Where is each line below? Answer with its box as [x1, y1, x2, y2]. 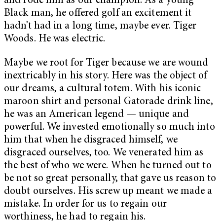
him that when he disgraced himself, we [4, 135, 178, 146]
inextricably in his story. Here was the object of [4, 71, 207, 82]
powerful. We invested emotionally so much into [4, 122, 215, 133]
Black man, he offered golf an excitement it [4, 8, 192, 19]
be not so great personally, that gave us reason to [4, 174, 217, 184]
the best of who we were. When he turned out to [4, 161, 212, 172]
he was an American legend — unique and [4, 110, 189, 120]
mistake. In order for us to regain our [4, 199, 167, 210]
